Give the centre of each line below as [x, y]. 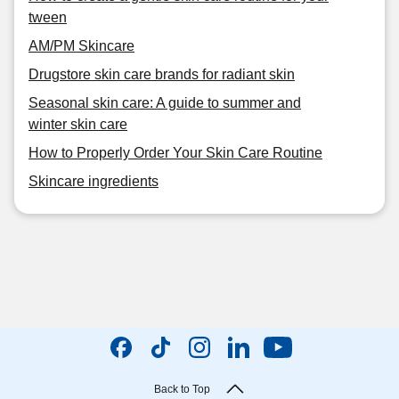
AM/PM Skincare [81, 46]
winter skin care [78, 124]
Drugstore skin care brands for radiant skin [162, 74]
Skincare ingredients [94, 181]
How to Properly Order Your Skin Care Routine [175, 153]
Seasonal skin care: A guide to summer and [165, 103]
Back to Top [182, 389]
